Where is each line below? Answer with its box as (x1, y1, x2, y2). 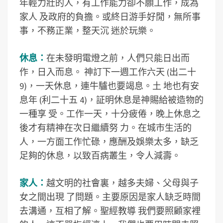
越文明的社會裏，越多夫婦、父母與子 (46, 177, 199, 189)
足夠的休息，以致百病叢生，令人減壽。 (19, 150, 181, 161)
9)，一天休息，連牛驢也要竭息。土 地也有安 (19, 80, 199, 92)
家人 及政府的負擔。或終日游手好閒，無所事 (19, 11, 201, 22)
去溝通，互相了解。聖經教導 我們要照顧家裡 (19, 205, 201, 217)
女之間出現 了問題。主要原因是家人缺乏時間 (19, 191, 201, 203)
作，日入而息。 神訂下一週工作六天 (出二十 (19, 66, 196, 78)
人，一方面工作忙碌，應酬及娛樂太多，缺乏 (19, 136, 199, 147)
